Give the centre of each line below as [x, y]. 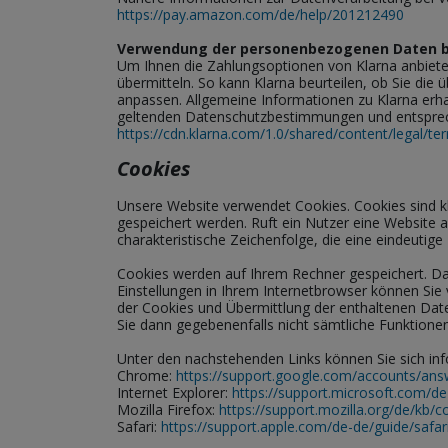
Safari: [139, 426]
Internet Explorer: [174, 392]
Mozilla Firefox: [168, 409]
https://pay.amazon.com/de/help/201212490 [260, 14]
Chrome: [146, 375]
